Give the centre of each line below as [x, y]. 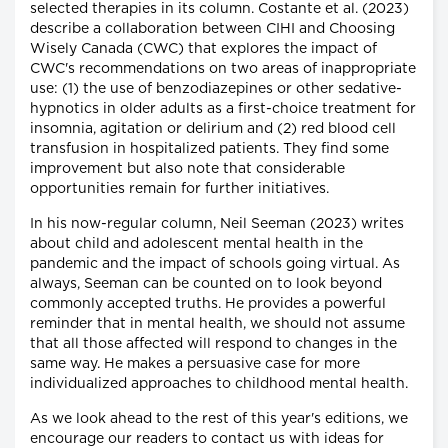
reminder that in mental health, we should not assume [217, 324]
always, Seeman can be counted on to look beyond [206, 284]
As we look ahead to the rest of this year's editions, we [219, 419]
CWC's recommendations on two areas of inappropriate [223, 69]
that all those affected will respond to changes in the [213, 344]
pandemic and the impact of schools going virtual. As [215, 264]
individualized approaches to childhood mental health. [219, 384]
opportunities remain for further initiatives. [179, 189]
